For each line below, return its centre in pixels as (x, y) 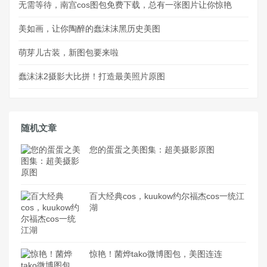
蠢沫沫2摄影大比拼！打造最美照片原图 (92, 76)
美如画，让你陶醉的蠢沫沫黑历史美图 (89, 28)
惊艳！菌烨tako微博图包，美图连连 (156, 254)
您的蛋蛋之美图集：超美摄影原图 (152, 150)
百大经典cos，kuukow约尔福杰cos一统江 (167, 196)
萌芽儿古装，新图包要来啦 (69, 52)
